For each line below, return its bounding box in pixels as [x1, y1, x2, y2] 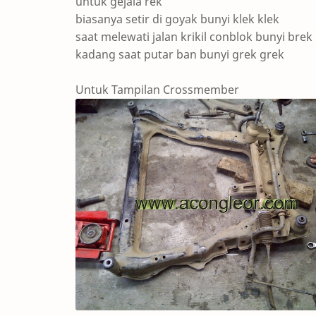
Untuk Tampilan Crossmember [75, 82, 239, 97]
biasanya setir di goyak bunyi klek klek [75, 11, 279, 27]
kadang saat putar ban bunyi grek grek [75, 47, 284, 62]
